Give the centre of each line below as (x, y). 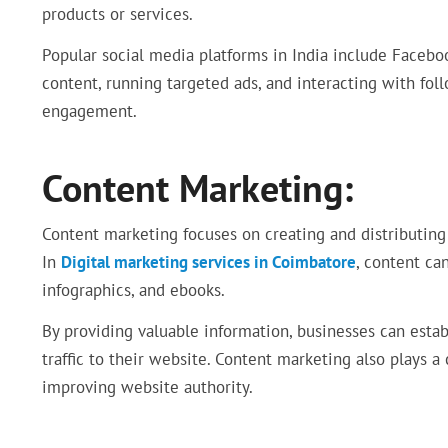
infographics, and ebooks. (133, 290)
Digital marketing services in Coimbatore (208, 262)
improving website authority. (147, 386)
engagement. (89, 111)
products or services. (117, 14)
